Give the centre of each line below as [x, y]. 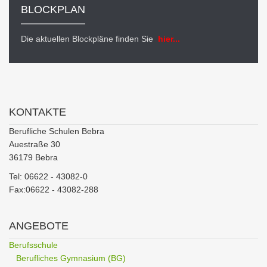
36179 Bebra [33, 157]
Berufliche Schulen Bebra [57, 131]
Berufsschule [33, 245]
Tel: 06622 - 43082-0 [48, 176]
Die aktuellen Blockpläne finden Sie [88, 39]
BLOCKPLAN [53, 10]
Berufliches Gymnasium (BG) [71, 258]
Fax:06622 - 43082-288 [54, 190]
